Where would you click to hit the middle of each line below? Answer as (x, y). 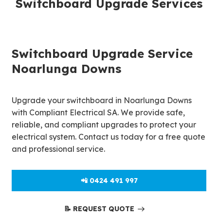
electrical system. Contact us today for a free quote (109, 137)
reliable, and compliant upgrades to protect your (104, 125)
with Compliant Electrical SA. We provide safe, (98, 112)
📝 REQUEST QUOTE (99, 209)
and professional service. (58, 149)
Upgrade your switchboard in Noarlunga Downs (102, 100)
